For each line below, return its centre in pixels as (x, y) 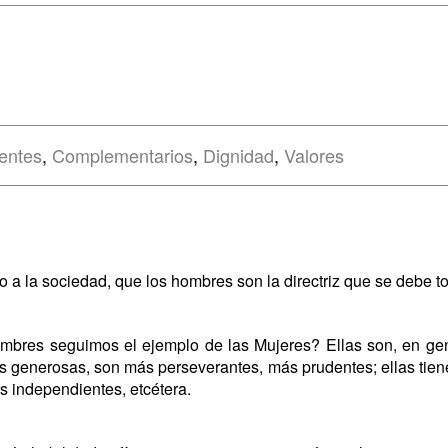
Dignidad (238, 155)
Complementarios (122, 155)
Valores (314, 155)
